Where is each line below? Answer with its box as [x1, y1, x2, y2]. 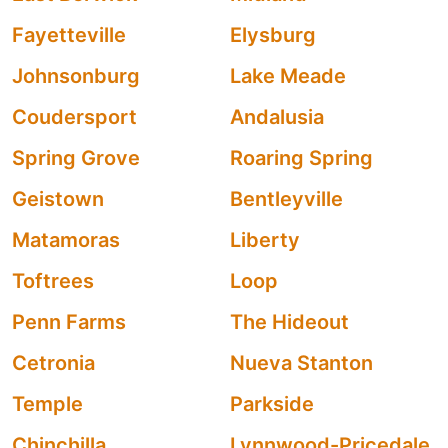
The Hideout [230, 310, 349, 334]
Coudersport [12, 105, 137, 129]
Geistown [12, 187, 104, 211]
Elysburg [230, 23, 316, 47]
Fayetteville [12, 23, 126, 47]
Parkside [230, 392, 314, 416]
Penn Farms [12, 310, 126, 334]
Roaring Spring [230, 146, 373, 170]
